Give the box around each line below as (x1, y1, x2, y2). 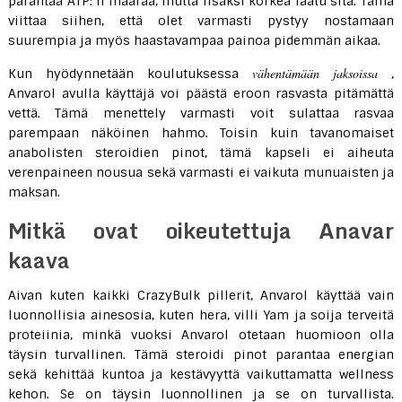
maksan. (7, 184, 60, 200)
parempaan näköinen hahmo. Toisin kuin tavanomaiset (7, 125, 395, 141)
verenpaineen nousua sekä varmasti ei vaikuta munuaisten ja (7, 164, 395, 180)
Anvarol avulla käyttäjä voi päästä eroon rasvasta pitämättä (7, 85, 395, 101)
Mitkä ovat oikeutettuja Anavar (7, 213, 395, 248)
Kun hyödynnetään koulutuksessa (7, 66, 252, 82)
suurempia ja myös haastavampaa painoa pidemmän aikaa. (7, 32, 380, 48)
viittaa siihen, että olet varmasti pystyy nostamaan (7, 13, 395, 29)
